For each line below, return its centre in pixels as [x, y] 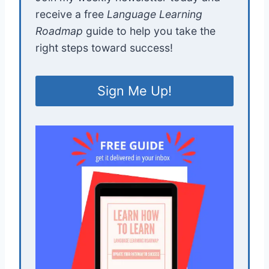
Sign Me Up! [134, 91]
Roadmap [59, 31]
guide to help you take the [149, 31]
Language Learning [155, 14]
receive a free [71, 14]
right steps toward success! [104, 47]
